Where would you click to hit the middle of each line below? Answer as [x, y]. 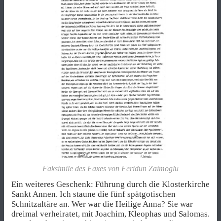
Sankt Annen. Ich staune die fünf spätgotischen [93, 194]
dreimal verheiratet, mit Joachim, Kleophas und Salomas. [110, 214]
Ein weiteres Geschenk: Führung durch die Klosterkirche [110, 184]
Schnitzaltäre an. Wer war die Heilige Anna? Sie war [102, 204]
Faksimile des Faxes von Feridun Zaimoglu [110, 168]
